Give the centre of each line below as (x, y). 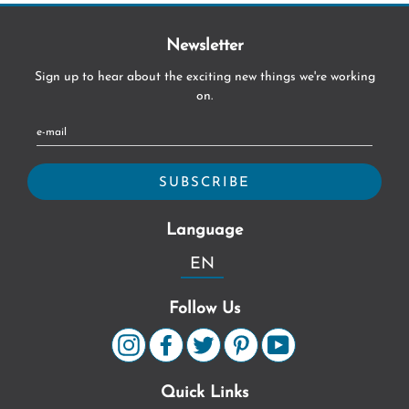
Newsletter (204, 46)
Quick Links (204, 393)
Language (204, 230)
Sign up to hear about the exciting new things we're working (204, 77)
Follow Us (204, 309)
